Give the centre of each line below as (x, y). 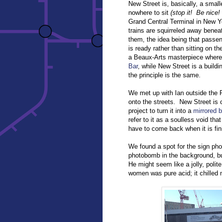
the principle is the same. (165, 75)
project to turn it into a (161, 111)
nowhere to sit (149, 12)
